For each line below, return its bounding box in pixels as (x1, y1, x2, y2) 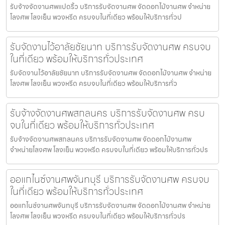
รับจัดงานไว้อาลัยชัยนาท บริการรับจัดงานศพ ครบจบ (10, 38, 211, 55)
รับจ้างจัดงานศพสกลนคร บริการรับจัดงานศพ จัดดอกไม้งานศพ (10, 133, 191, 145)
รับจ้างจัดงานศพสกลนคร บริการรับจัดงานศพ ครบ (10, 104, 205, 121)
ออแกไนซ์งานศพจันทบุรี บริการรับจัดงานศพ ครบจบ (10, 171, 209, 187)
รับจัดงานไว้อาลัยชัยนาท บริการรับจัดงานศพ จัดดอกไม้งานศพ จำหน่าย (10, 67, 211, 78)
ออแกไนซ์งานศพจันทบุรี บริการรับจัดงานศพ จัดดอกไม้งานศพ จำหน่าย (10, 199, 210, 211)
